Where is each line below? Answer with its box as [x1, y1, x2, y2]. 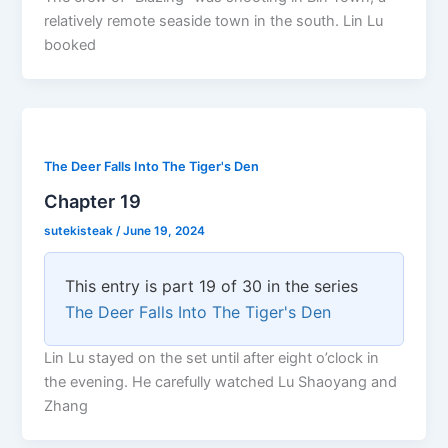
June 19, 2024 [123, 224, 206, 239]
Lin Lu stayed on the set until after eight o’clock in [44, 349, 380, 368]
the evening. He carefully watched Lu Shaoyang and [44, 373, 398, 392]
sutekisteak [44, 224, 117, 239]
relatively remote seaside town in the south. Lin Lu [44, 11, 384, 30]
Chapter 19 [44, 189, 142, 212]
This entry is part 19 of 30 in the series [65, 276, 359, 297]
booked [44, 35, 97, 54]
